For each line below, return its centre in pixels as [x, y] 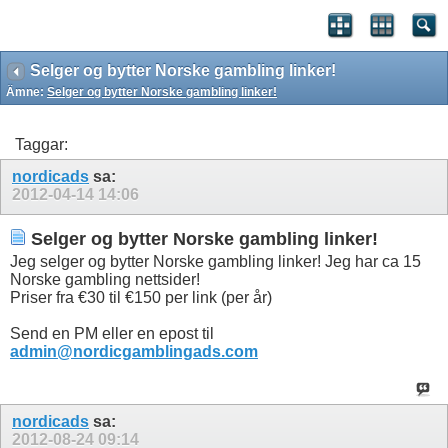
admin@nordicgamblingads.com [134, 352]
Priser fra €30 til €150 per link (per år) [141, 298]
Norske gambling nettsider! [105, 280]
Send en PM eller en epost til [112, 334]
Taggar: [41, 144]
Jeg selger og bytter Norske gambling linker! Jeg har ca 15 [215, 262]
